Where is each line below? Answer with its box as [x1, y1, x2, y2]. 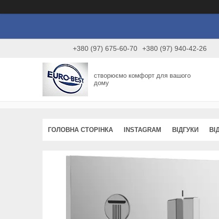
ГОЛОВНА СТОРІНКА [48, 126, 113, 133]
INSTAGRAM [124, 126, 161, 133]
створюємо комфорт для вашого [94, 72, 191, 80]
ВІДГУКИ [172, 126, 198, 133]
